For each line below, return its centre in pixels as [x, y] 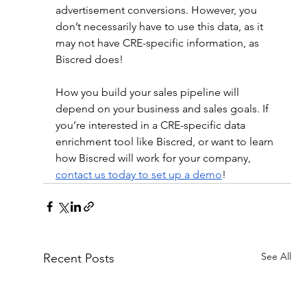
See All [276, 257]
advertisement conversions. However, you [157, 10]
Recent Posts [78, 259]
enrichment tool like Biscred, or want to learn [165, 142]
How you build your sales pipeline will [148, 93]
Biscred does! [89, 60]
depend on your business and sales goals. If [163, 109]
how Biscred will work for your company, [154, 158]
